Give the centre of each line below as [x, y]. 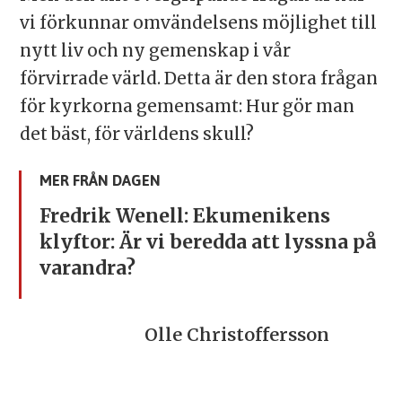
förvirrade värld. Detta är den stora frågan [198, 79]
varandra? [88, 267]
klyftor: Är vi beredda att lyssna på [209, 241]
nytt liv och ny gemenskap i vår [155, 51]
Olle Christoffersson [237, 335]
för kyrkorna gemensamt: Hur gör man [187, 107]
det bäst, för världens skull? [136, 135]
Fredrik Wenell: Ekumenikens [185, 215]
